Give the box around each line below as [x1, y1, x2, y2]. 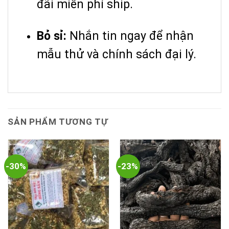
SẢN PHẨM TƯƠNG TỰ [8, 116, 108, 127]
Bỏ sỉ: [37, 29, 66, 43]
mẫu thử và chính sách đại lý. [37, 47, 196, 61]
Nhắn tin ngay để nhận [66, 29, 194, 43]
